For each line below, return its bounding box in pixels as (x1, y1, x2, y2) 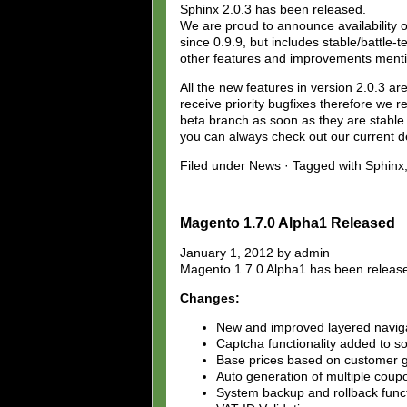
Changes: (180, 290, 240, 305)
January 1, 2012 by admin (180, 244, 330, 260)
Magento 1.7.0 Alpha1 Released (180, 214, 395, 231)
